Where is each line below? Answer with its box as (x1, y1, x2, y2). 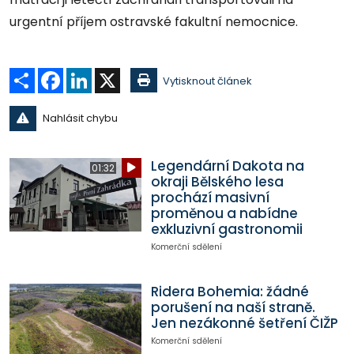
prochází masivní (150, 187, 269, 207)
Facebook (63, 66, 115, 81)
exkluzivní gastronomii (150, 219, 303, 239)
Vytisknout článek (163, 73, 252, 88)
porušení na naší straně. (150, 297, 315, 317)
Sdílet (35, 66, 64, 81)
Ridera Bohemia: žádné (150, 281, 309, 301)
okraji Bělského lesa (150, 171, 284, 191)
